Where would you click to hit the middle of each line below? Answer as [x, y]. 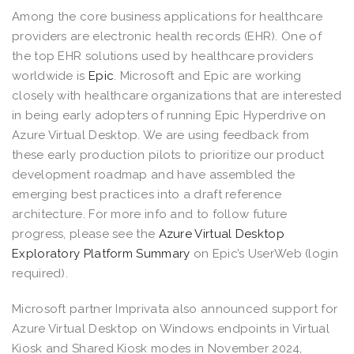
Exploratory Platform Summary [101, 253]
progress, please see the [85, 233]
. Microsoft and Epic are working [208, 75]
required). [42, 273]
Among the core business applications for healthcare [168, 16]
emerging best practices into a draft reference [147, 194]
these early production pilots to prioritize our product [168, 154]
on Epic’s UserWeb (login [264, 253]
